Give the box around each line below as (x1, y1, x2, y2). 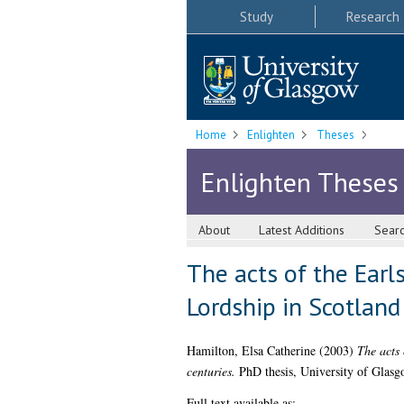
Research (345, 7, 399, 25)
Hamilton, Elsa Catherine (186, 342, 316, 360)
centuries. (186, 363, 235, 381)
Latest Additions (259, 222, 345, 239)
